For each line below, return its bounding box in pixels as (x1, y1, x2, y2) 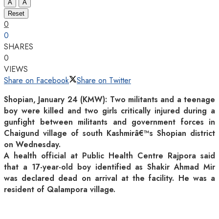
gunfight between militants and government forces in (4, 116, 215, 128)
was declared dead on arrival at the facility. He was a (4, 172, 215, 184)
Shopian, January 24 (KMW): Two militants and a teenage (4, 93, 215, 105)
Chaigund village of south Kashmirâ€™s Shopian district (4, 127, 215, 139)
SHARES (4, 41, 33, 52)
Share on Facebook (4, 74, 69, 86)
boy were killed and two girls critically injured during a (4, 105, 215, 116)
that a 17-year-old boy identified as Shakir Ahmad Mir (4, 161, 215, 173)
